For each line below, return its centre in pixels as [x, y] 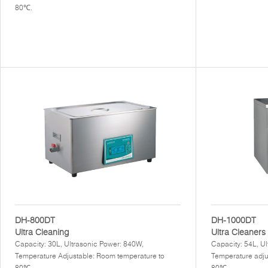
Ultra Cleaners [238, 232]
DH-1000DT [234, 220]
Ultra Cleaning [42, 232]
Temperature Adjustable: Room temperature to [90, 256]
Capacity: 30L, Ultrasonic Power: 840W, [79, 244]
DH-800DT [35, 220]
